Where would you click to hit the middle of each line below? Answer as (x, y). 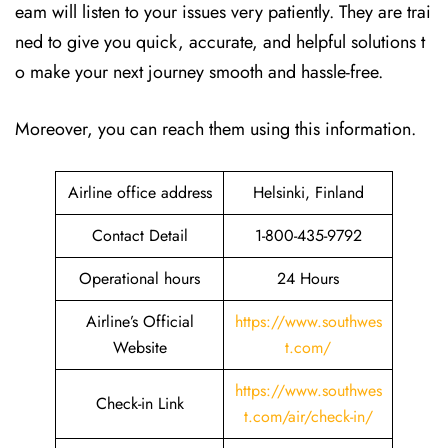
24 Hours (308, 278)
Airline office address (139, 192)
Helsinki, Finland (308, 192)
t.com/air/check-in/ (308, 416)
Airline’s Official (139, 321)
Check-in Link (139, 403)
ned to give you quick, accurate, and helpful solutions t (220, 42)
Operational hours (139, 278)
